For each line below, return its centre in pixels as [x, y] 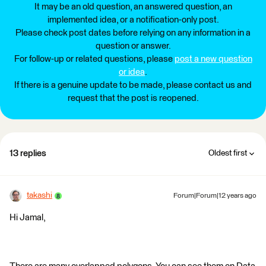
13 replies [28, 154]
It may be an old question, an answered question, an [133, 7]
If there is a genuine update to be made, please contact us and [133, 85]
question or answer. [133, 46]
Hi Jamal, [28, 218]
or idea [132, 72]
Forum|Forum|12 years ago [215, 196]
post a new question [213, 59]
